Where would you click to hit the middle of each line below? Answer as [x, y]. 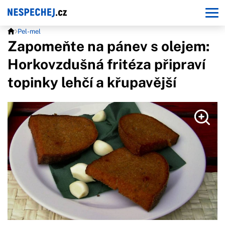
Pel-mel [29, 31]
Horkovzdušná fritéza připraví [106, 64]
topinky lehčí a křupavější [92, 82]
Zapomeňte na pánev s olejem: [109, 46]
